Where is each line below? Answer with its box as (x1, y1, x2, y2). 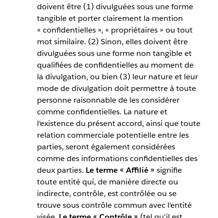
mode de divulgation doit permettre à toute (36, 83, 196, 94)
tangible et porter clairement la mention (36, 13, 183, 24)
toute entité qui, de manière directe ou (36, 177, 178, 187)
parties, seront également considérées (36, 142, 175, 152)
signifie (154, 165, 182, 176)
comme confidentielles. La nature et (36, 107, 167, 117)
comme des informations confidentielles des (36, 153, 198, 164)
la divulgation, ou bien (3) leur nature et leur (36, 72, 198, 82)
